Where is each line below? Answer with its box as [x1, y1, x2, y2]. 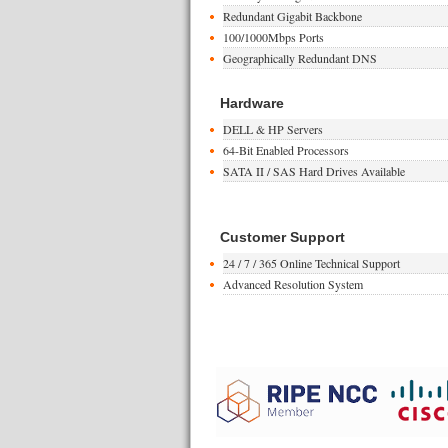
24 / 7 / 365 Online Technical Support [222, 255, 400, 271]
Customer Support [219, 229, 345, 245]
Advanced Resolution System [222, 276, 363, 292]
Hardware [219, 95, 284, 111]
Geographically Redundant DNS [222, 50, 377, 66]
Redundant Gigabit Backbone [222, 8, 362, 24]
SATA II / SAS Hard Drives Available [222, 163, 405, 179]
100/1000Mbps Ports [222, 29, 324, 45]
